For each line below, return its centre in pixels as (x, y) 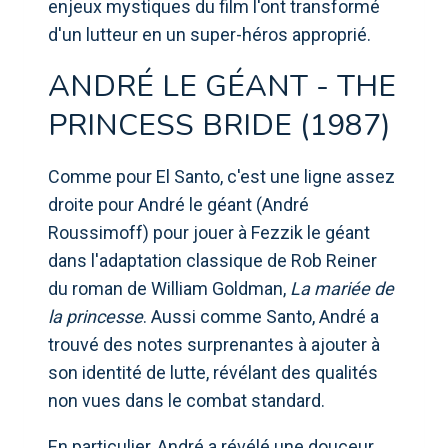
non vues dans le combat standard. (186, 400)
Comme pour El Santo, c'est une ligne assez (221, 176)
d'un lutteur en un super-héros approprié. (209, 34)
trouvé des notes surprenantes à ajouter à (214, 344)
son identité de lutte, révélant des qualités (213, 372)
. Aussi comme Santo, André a (261, 316)
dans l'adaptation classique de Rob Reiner (212, 260)
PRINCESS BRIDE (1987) (219, 125)
